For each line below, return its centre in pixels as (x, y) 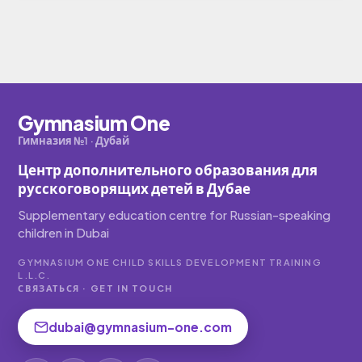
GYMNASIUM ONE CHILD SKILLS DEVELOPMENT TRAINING (170, 262)
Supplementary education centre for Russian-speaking (175, 215)
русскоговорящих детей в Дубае (135, 188)
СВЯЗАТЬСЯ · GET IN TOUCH (95, 288)
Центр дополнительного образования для (168, 170)
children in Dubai (64, 232)
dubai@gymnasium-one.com (141, 327)
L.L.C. (34, 275)
